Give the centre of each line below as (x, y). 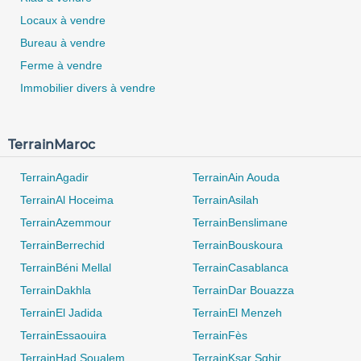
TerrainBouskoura (238, 245)
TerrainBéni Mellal (66, 267)
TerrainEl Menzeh (237, 312)
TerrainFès (220, 335)
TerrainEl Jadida (61, 312)
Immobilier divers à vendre (88, 87)
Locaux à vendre (63, 20)
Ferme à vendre (61, 65)
